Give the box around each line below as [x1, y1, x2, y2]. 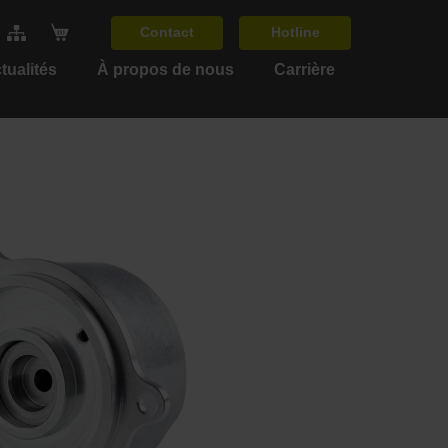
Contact [140, 25, 194, 40]
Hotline [270, 25, 320, 40]
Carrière [274, 61, 335, 78]
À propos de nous [97, 61, 234, 78]
